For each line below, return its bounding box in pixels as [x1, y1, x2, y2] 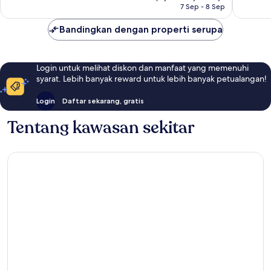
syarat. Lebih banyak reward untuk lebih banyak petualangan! [36, 73, 267, 84]
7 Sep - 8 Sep [180, 1, 225, 11]
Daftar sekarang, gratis [62, 96, 144, 105]
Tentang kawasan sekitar [7, 116, 195, 139]
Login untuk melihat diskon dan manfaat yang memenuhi [36, 62, 249, 73]
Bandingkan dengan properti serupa [59, 23, 223, 35]
